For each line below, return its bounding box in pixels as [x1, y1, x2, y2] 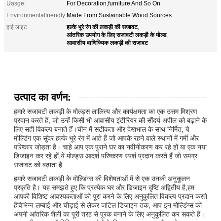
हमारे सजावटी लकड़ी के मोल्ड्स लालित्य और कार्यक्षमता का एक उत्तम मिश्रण [14, 107, 197, 115]
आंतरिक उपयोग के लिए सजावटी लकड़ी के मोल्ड [67, 30, 166, 39]
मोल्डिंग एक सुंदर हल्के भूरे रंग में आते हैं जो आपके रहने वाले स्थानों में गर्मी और [14, 134, 199, 142]
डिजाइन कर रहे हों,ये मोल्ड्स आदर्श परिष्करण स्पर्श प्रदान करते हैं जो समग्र [14, 151, 197, 160]
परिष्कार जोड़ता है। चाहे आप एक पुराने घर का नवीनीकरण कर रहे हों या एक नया [14, 143, 207, 151]
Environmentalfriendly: [6, 11, 67, 19]
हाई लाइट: [6, 23, 29, 31]
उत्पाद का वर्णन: [14, 89, 71, 104]
